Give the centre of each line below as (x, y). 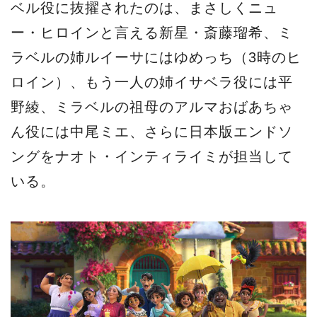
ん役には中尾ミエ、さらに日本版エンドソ (152, 131)
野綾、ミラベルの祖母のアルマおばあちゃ (152, 106)
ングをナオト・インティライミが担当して (152, 156)
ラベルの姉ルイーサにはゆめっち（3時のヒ (156, 57)
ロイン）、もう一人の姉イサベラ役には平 (152, 82)
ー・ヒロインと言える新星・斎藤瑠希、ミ (152, 32)
